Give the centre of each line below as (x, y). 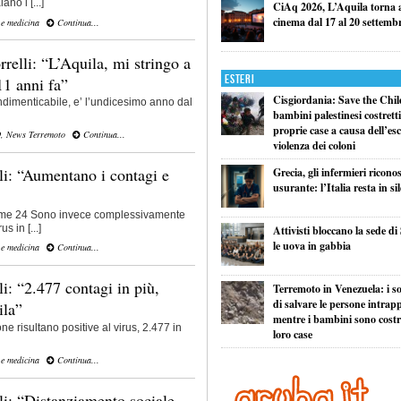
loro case (292, 334)
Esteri (240, 79)
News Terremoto (36, 135)
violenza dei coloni (314, 145)
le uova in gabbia (311, 245)
